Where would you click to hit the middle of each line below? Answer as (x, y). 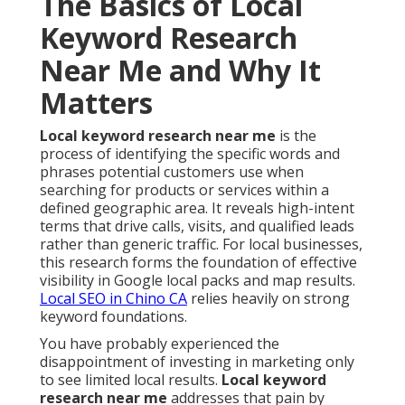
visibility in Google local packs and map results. (198, 281)
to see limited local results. (131, 380)
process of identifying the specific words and (190, 154)
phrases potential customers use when (172, 172)
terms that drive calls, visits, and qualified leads (197, 226)
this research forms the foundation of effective (198, 263)
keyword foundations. (113, 317)
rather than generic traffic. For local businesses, (201, 245)
